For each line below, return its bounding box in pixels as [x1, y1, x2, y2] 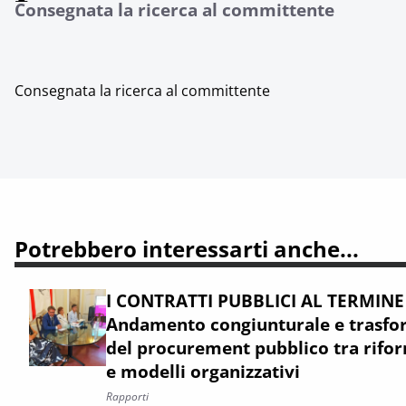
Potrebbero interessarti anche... [14, 234, 359, 264]
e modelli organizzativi [106, 359, 300, 383]
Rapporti [106, 389, 149, 404]
